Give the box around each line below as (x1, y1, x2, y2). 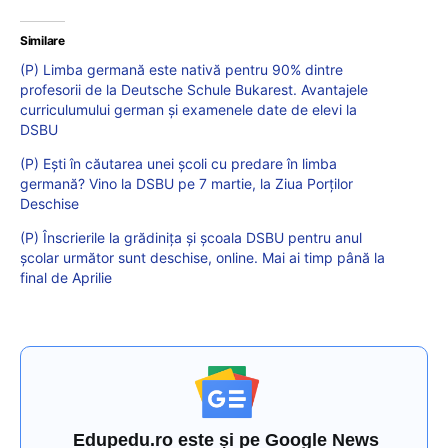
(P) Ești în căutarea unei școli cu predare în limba (20, 155, 337, 173)
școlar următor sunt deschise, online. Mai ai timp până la (20, 249, 385, 267)
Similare (20, 33, 65, 49)
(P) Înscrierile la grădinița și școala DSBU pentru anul (20, 229, 362, 247)
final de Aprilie (20, 269, 112, 287)
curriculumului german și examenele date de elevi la (20, 101, 357, 119)
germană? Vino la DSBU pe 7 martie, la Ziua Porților (20, 175, 353, 193)
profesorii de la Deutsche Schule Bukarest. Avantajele (20, 81, 368, 99)
